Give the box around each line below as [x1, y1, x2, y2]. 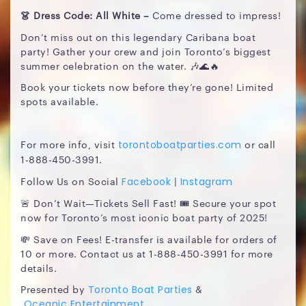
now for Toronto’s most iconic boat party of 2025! [20, 210, 268, 224]
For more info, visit [20, 137, 115, 151]
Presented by [20, 282, 85, 296]
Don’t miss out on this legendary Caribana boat [20, 29, 255, 44]
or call [241, 137, 276, 151]
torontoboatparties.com [115, 138, 242, 152]
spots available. [20, 94, 98, 108]
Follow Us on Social [20, 173, 119, 188]
